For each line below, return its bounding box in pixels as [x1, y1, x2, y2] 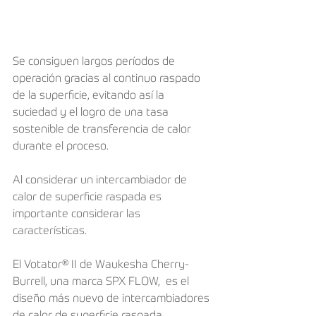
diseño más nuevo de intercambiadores [13, 293, 212, 305]
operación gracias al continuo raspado [13, 73, 203, 85]
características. [13, 226, 87, 238]
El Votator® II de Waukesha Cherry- [13, 260, 189, 272]
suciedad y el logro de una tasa [13, 107, 171, 119]
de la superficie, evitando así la [13, 90, 167, 102]
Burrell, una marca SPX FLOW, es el [13, 276, 192, 288]
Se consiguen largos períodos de [13, 56, 178, 68]
